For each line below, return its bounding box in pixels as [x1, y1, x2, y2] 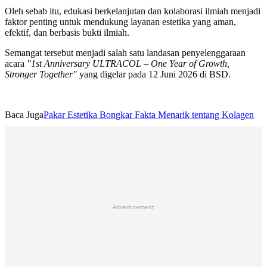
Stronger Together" [5, 69, 77, 80]
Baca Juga [5, 110, 44, 120]
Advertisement [113, 203, 154, 212]
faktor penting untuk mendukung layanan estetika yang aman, [5, 17, 236, 27]
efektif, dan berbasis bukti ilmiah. [5, 27, 129, 38]
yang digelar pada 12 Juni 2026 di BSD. [77, 69, 231, 80]
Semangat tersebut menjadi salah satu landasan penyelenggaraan [5, 48, 246, 58]
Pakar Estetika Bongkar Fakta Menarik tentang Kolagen [44, 110, 254, 120]
